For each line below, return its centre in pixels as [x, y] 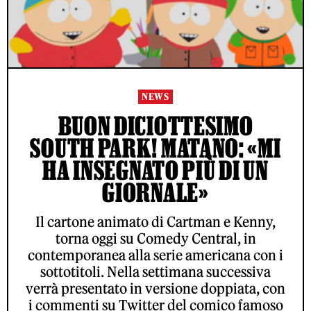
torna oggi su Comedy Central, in [155, 239]
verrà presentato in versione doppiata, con [155, 289]
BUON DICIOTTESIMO [155, 126]
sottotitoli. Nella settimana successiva [155, 272]
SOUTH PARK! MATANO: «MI [155, 148]
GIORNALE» [155, 193]
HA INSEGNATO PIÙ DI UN [155, 170]
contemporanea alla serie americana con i [155, 255]
